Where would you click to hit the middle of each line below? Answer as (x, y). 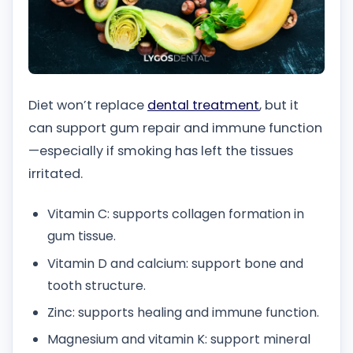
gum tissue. (82, 236)
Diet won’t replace (88, 106)
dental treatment (203, 106)
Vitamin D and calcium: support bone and (175, 263)
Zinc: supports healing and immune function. (183, 312)
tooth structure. (97, 285)
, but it (279, 106)
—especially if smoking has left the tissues (161, 151)
